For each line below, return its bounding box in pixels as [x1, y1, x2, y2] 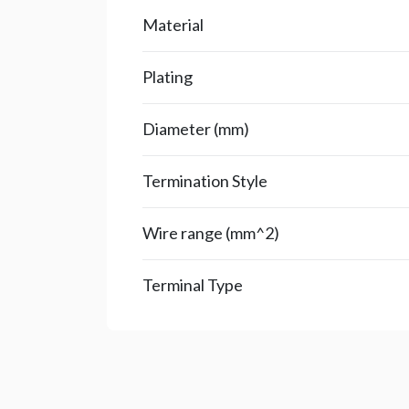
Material [142, 14, 204, 35]
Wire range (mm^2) [142, 222, 279, 243]
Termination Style [142, 170, 267, 191]
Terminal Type [142, 274, 243, 295]
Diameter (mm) [142, 118, 249, 139]
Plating [142, 66, 193, 87]
